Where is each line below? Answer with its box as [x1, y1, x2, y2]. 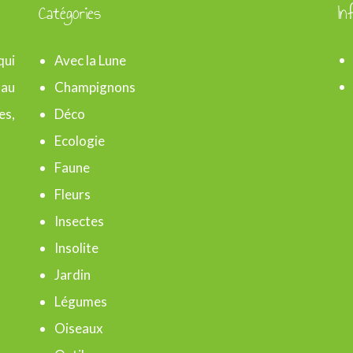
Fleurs [54, 186, 91, 203]
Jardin [54, 266, 91, 284]
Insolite [54, 240, 98, 257]
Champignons [54, 79, 136, 96]
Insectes [54, 213, 104, 230]
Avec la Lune [54, 52, 126, 69]
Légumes [54, 293, 107, 310]
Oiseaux [54, 320, 103, 337]
